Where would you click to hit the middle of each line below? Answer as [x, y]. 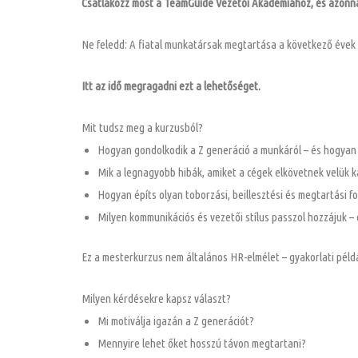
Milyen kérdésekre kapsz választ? [156, 299]
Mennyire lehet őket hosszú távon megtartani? [202, 344]
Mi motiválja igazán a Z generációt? [176, 321]
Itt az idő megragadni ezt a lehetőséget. [171, 86]
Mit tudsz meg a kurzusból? [142, 127]
